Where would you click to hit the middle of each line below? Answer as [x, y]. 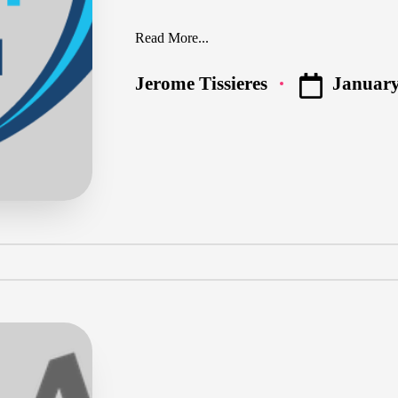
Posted [160, 92]
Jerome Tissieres [201, 84]
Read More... [172, 38]
